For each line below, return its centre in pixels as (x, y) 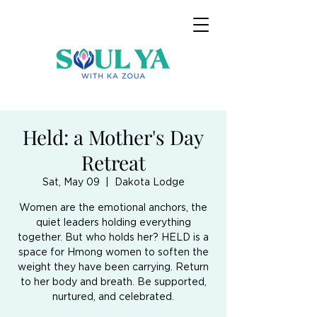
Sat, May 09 (71, 182)
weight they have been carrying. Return (113, 267)
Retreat (113, 162)
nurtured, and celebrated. (113, 296)
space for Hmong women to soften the (113, 252)
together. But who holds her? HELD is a (113, 237)
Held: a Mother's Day (113, 137)
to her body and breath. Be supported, (113, 282)
